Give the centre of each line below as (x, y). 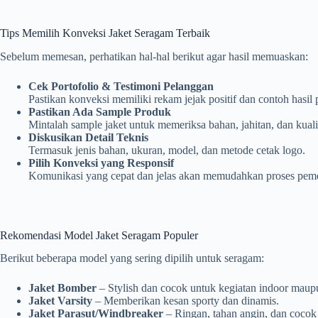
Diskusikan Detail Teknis (88, 137)
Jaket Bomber (62, 288)
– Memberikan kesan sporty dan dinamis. (186, 301)
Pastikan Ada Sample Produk (100, 111)
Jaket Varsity (60, 301)
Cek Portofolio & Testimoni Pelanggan (121, 86)
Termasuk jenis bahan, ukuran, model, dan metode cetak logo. (167, 150)
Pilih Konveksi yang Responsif (101, 163)
